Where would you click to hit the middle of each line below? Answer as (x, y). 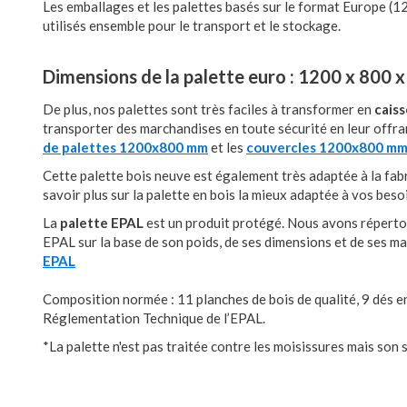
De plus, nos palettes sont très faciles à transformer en (208, 109)
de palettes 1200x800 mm (125, 147)
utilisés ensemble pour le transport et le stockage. (192, 25)
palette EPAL (102, 223)
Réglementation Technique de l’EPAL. (154, 318)
